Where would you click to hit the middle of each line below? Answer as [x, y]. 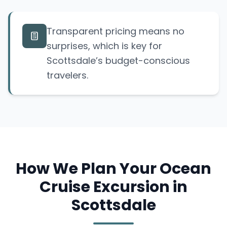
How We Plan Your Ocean [113, 169]
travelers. [67, 75]
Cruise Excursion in [113, 187]
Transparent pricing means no [116, 31]
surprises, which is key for [104, 46]
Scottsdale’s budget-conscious [118, 61]
